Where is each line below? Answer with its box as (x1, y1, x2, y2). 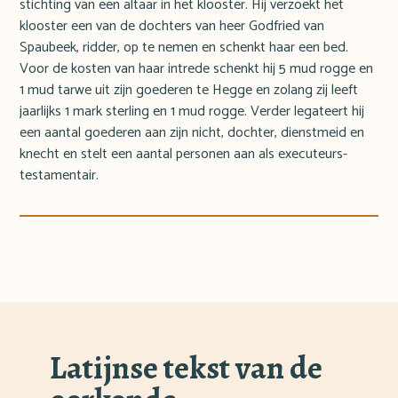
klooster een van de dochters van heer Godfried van (20, 14, 325, 39)
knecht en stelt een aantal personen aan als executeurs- (20, 142, 348, 167)
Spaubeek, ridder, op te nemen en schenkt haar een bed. (20, 36, 349, 60)
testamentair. (20, 163, 99, 188)
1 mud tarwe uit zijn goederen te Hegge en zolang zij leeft (20, 78, 359, 103)
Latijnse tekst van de (50, 346, 322, 390)
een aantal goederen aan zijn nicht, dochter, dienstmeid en (20, 121, 365, 146)
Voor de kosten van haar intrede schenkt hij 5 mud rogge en (20, 57, 374, 82)
